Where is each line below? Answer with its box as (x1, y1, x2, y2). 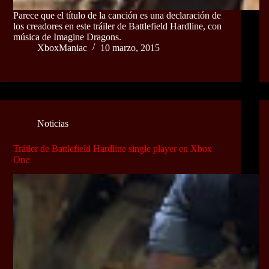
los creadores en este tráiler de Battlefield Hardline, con (13, 20, 222, 31)
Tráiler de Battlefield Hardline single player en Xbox (13, 143, 212, 154)
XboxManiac (37, 42, 87, 53)
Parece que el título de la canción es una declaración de (13, 10, 221, 20)
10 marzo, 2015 (100, 42, 160, 53)
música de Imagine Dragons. (13, 31, 121, 42)
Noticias (37, 118, 68, 128)
